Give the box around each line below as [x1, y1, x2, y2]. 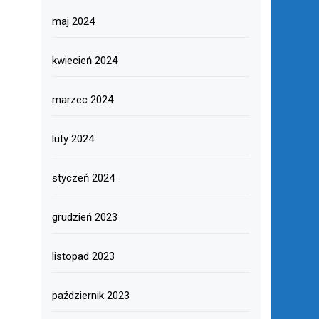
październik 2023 [51, 289, 130, 302]
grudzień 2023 [51, 211, 117, 224]
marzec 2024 [51, 93, 113, 106]
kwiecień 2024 [51, 54, 117, 67]
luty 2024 [51, 132, 94, 145]
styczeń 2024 [51, 172, 115, 184]
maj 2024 [51, 15, 95, 28]
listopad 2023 [51, 250, 115, 263]
